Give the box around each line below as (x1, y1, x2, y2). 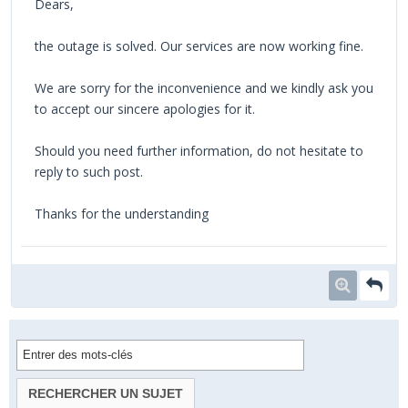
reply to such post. (35, 162, 143, 180)
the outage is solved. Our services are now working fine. (35, 36, 363, 55)
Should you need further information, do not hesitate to (35, 141, 363, 159)
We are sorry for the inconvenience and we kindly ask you (35, 78, 373, 97)
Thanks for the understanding (35, 204, 209, 222)
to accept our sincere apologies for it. (35, 99, 255, 117)
